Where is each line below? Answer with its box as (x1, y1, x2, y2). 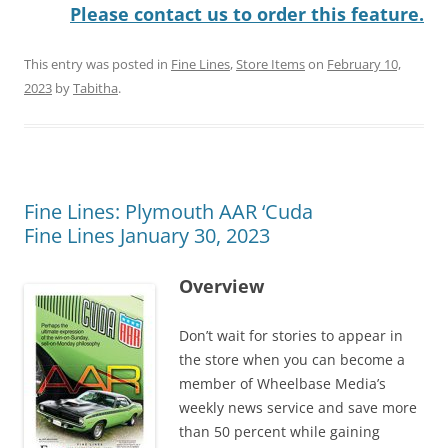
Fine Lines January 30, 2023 (24, 221, 270, 249)
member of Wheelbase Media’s (179, 373, 386, 393)
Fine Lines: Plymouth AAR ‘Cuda (24, 197, 313, 225)
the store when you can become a (179, 349, 405, 369)
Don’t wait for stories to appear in (179, 325, 403, 345)
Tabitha (73, 78, 118, 97)
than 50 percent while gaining (179, 421, 380, 441)
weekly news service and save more (179, 397, 417, 417)
